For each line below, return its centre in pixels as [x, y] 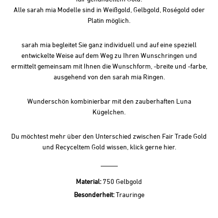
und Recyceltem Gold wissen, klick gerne [102, 146]
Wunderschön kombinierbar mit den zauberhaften [101, 101]
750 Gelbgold [122, 181]
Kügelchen [108, 111]
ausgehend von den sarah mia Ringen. [109, 76]
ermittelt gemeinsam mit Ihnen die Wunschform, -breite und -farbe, [109, 66]
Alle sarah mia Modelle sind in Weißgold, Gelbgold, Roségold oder [109, 9]
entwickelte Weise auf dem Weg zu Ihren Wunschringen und [109, 55]
